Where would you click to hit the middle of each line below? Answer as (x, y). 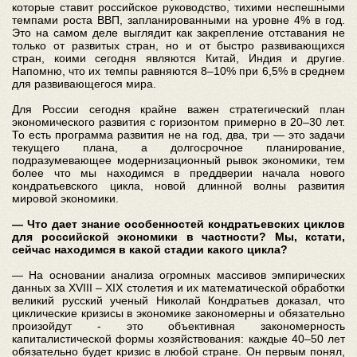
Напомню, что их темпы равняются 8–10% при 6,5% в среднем (178, 71)
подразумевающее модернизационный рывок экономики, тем (178, 160)
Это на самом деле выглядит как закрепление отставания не (178, 32)
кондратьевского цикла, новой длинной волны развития (178, 185)
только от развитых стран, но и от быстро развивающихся (178, 45)
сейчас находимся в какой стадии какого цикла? (150, 249)
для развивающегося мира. (84, 83)
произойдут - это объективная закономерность (178, 326)
